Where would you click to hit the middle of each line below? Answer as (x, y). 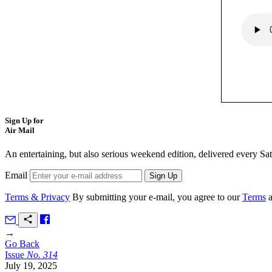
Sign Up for (24, 120)
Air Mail (20, 130)
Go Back (22, 244)
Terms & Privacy (37, 197)
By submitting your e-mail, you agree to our (157, 197)
